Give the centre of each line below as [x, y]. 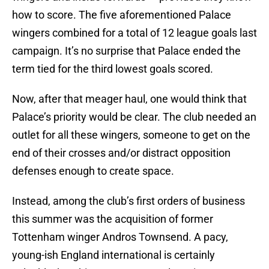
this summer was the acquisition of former [113, 219]
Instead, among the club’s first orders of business [128, 201]
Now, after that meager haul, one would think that [129, 99]
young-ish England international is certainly [113, 255]
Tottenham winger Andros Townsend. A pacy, [120, 237]
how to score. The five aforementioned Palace [122, 15]
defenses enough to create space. [93, 171]
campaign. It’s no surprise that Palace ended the [126, 51]
